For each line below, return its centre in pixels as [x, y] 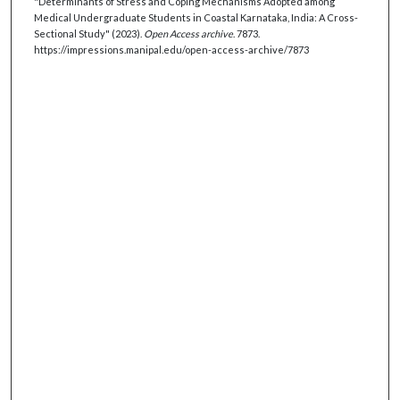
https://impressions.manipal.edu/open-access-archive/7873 [171, 49]
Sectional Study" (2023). [88, 33]
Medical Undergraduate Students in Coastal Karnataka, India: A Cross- [196, 17]
